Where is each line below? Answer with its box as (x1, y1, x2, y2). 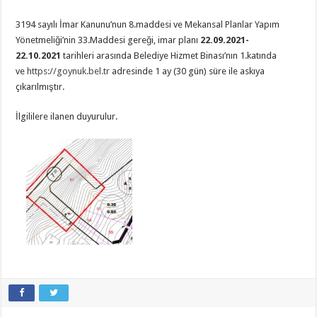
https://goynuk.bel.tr (27, 66, 110, 77)
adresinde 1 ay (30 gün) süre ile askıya (110, 66, 265, 77)
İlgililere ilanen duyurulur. (16, 111, 118, 122)
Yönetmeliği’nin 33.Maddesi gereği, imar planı (16, 35, 201, 46)
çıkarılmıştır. (16, 81, 65, 93)
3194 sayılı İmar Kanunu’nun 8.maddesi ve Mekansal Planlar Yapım (16, 19, 280, 30)
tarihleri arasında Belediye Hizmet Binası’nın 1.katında (61, 50, 277, 62)
